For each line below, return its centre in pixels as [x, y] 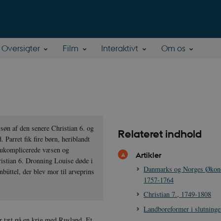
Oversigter [20, 48]
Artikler [148, 155]
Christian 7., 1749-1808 [178, 194]
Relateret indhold [160, 134]
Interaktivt [120, 48]
